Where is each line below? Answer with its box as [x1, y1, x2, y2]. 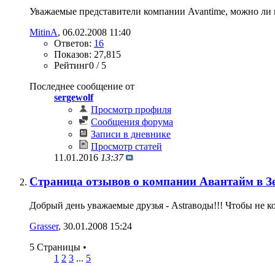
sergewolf [54, 92, 93, 103]
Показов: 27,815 [54, 49, 121, 60]
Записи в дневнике [91, 129, 171, 140]
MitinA [29, 27, 58, 38]
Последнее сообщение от [29, 81, 134, 92]
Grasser [29, 220, 58, 231]
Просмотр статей [91, 141, 162, 152]
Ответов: [54, 38, 94, 49]
